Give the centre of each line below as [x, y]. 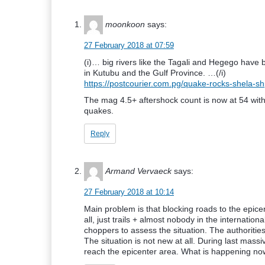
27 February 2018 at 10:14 [129, 192]
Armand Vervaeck [138, 171]
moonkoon [125, 24]
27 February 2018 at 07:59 [129, 45]
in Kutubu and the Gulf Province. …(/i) [155, 73]
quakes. [99, 111]
